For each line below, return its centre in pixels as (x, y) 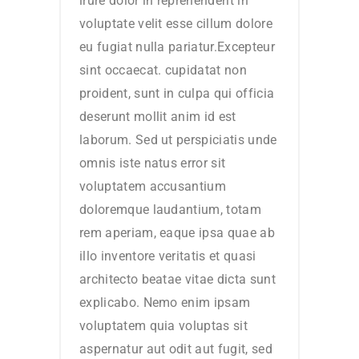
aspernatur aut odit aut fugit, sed (176, 349)
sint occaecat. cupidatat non (163, 70)
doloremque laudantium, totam (170, 209)
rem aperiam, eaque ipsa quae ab (177, 232)
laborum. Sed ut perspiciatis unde (178, 139)
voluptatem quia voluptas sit (163, 325)
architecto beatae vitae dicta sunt (177, 279)
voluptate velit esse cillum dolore (176, 23)
